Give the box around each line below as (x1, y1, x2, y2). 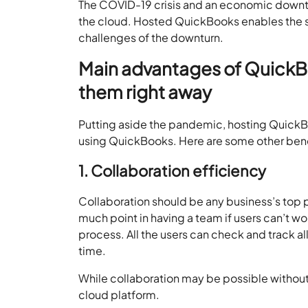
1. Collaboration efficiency (78, 160, 267, 180)
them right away (78, 80, 212, 103)
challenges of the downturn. (78, 30, 226, 45)
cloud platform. (78, 287, 162, 302)
